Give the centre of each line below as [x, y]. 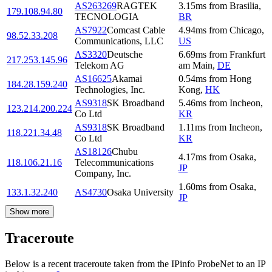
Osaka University [140, 192]
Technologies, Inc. [110, 90]
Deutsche [125, 55]
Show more [29, 212]
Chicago [246, 30]
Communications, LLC [119, 41]
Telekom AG [100, 66]
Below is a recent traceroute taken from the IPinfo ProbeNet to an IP [135, 264]
